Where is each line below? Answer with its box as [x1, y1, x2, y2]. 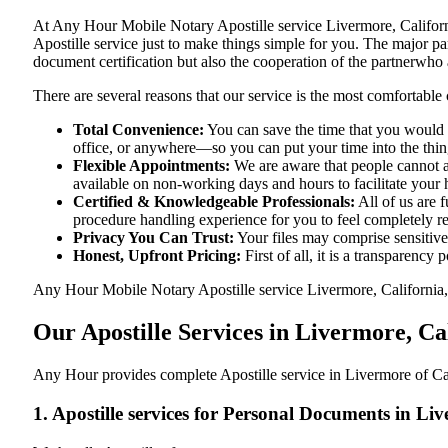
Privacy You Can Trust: [73, 229, 234, 247]
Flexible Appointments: [73, 157, 230, 175]
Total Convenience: [73, 121, 204, 139]
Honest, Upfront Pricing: [73, 247, 241, 265]
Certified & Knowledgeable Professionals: [73, 193, 355, 211]
